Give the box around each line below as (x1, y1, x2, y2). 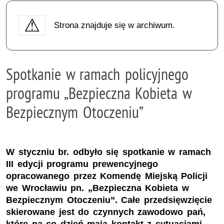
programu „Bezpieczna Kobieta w (6, 82, 191, 103)
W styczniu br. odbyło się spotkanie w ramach (6, 147, 211, 157)
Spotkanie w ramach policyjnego (6, 63, 188, 84)
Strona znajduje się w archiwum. (53, 20, 175, 30)
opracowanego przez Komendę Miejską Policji (6, 171, 208, 181)
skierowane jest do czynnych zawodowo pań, (6, 207, 205, 217)
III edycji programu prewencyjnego (6, 159, 158, 169)
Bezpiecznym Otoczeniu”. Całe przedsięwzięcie (6, 195, 212, 205)
